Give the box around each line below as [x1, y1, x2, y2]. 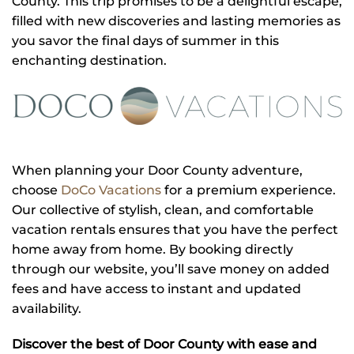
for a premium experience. [161, 182, 336, 198]
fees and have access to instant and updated [12, 281, 301, 296]
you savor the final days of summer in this [12, 33, 279, 49]
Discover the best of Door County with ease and [12, 336, 317, 352]
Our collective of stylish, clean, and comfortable [12, 201, 314, 217]
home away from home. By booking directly [12, 241, 293, 257]
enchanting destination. [12, 53, 167, 69]
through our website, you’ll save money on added [12, 261, 330, 277]
